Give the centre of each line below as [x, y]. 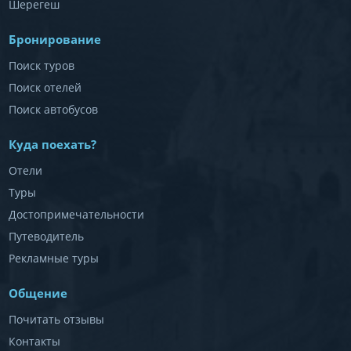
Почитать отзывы [56, 319]
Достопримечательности [76, 214]
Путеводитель [46, 236]
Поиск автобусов [53, 109]
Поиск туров [41, 65]
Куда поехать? [52, 144]
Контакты [34, 341]
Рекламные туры [53, 258]
